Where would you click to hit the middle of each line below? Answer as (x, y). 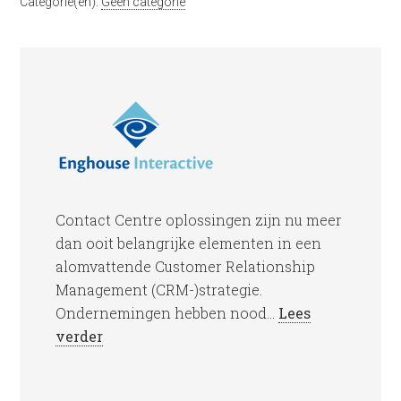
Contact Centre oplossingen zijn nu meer (199, 219)
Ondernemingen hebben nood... (167, 312)
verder (80, 336)
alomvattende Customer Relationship (186, 266)
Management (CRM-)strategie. (159, 289)
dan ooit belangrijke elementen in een (189, 243)
